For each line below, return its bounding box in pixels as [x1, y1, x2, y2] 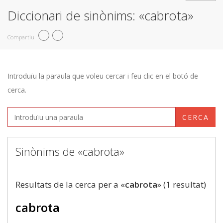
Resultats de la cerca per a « [15, 179, 125, 190]
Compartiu [7, 33, 34, 41]
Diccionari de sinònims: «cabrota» [7, 7, 193, 24]
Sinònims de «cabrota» [15, 144, 124, 159]
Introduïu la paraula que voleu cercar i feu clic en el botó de [7, 71, 198, 81]
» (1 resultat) [157, 179, 206, 190]
